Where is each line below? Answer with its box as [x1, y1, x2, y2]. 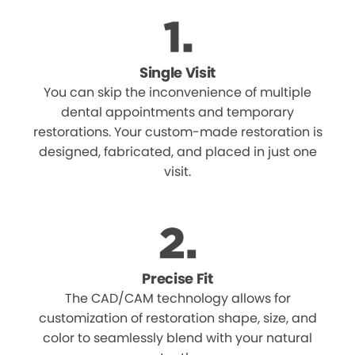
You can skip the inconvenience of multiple [44, 83, 311, 101]
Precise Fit [142, 269, 213, 288]
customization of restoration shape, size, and [38, 309, 317, 327]
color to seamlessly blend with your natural [43, 329, 312, 347]
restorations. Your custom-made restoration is [32, 123, 323, 141]
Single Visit [139, 63, 216, 82]
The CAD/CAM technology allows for [64, 289, 291, 307]
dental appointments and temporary [61, 103, 294, 121]
